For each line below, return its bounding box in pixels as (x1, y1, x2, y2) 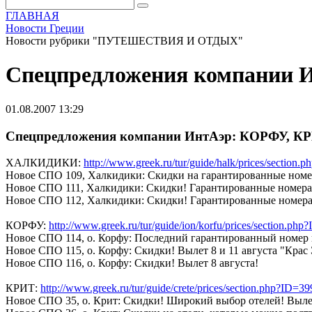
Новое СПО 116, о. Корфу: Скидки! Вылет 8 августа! (6, 257, 258, 270)
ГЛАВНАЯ (6, 10, 59, 22)
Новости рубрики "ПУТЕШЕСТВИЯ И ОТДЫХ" (6, 35, 243, 47)
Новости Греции (6, 22, 84, 34)
